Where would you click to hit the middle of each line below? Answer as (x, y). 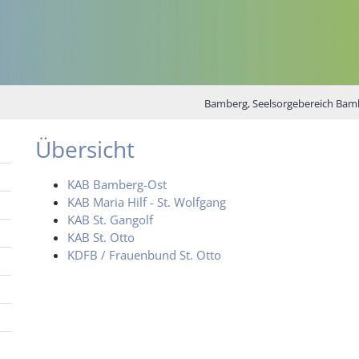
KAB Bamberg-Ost (117, 185)
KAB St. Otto (101, 238)
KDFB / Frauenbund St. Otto (144, 255)
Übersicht (85, 149)
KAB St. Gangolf (110, 220)
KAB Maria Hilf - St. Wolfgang (147, 202)
